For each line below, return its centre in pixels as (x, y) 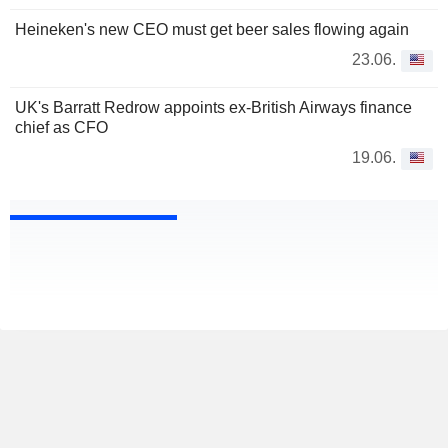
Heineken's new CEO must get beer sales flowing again (212, 30)
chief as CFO (61, 128)
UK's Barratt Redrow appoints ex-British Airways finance (213, 108)
